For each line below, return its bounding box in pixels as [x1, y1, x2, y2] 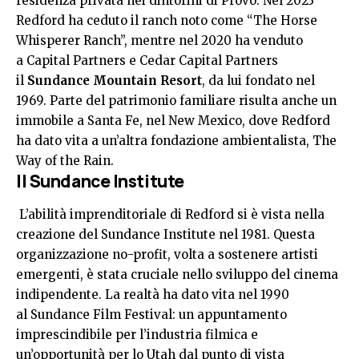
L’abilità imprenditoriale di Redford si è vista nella [16, 206, 325, 222]
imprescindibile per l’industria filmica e [16, 326, 258, 342]
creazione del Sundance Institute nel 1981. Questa [16, 226, 315, 242]
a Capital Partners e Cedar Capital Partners [16, 53, 278, 69]
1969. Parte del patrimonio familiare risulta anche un [16, 93, 337, 109]
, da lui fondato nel [202, 73, 315, 89]
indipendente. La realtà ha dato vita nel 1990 [16, 286, 289, 302]
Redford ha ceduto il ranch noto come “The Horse [16, 13, 317, 29]
